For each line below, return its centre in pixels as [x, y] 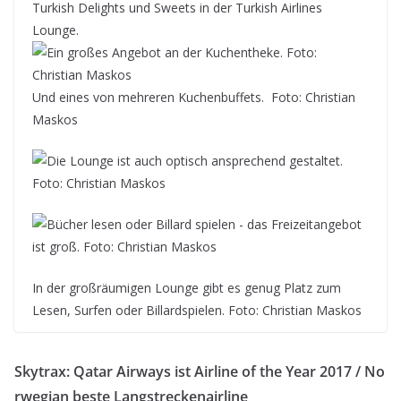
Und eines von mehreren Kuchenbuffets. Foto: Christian [194, 97]
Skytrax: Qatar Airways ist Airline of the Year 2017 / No [200, 371]
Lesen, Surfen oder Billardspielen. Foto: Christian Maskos [197, 310]
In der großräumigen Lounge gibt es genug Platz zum [187, 288]
